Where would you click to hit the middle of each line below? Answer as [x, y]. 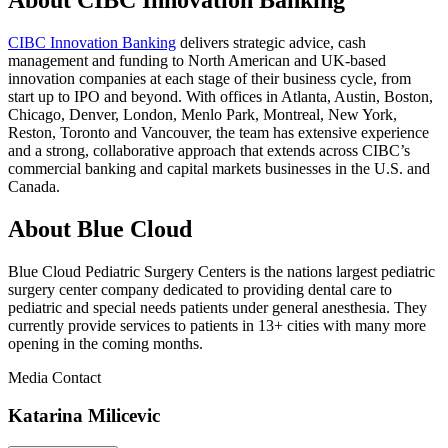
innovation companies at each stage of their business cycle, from [209, 78]
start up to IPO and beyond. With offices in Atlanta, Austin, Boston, [220, 96]
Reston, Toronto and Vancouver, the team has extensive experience [218, 132]
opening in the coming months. [105, 343]
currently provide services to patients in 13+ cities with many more [217, 325]
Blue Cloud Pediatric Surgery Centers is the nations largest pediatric [221, 271]
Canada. [34, 186]
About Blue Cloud [100, 228]
